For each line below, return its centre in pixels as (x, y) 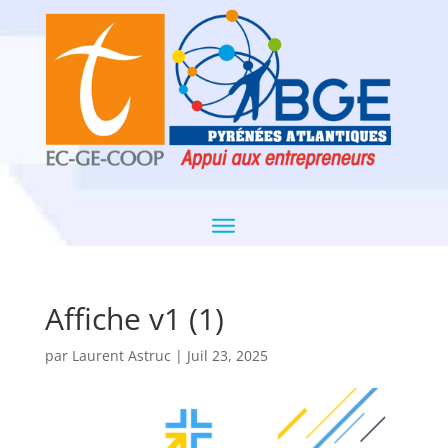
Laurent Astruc (121, 356)
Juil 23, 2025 (227, 356)
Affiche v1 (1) (134, 319)
